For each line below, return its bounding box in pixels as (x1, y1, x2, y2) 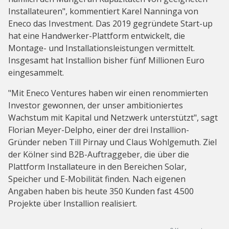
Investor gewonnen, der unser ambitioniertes (8, 100, 183, 111)
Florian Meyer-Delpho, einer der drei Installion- (8, 124, 189, 136)
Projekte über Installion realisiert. (8, 198, 137, 210)
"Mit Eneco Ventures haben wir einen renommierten (8, 87, 208, 99)
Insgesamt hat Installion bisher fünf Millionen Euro (8, 55, 204, 66)
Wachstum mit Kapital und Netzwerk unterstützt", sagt (8, 112, 218, 124)
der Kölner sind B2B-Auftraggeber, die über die (8, 149, 189, 161)
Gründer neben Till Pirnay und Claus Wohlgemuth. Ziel (8, 136, 217, 148)
